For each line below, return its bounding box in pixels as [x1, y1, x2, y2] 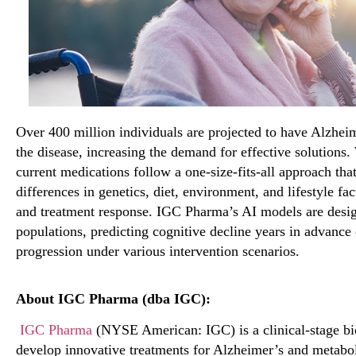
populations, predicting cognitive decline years [16, 223, 289, 240]
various [123, 243, 165, 260]
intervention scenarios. [165, 243, 300, 260]
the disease [16, 144, 79, 161]
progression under [16, 243, 123, 260]
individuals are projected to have [119, 124, 311, 141]
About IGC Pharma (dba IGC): [16, 290, 211, 307]
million [74, 124, 119, 141]
